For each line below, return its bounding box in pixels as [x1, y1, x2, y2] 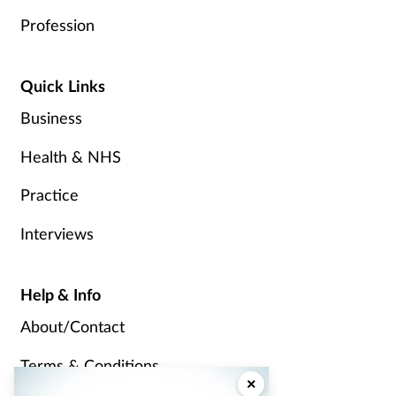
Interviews [19, 224, 94, 244]
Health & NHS [19, 146, 121, 166]
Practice [19, 185, 79, 205]
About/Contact [19, 316, 125, 336]
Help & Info [19, 285, 102, 305]
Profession [19, 15, 95, 35]
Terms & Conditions [19, 354, 159, 375]
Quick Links [19, 76, 106, 96]
